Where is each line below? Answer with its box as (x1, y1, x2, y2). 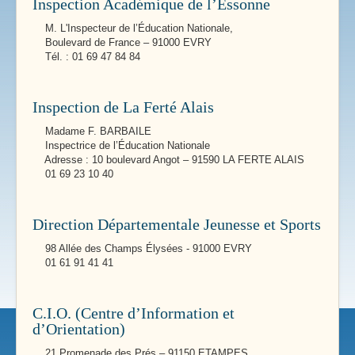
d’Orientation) (32, 319, 125, 338)
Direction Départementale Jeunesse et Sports (32, 215, 321, 233)
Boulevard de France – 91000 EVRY (32, 36, 212, 48)
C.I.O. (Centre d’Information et (32, 303, 235, 322)
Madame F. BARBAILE (32, 124, 151, 137)
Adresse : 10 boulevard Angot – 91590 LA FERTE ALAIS (32, 153, 304, 166)
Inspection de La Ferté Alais (32, 97, 214, 116)
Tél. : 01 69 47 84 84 (32, 50, 140, 63)
